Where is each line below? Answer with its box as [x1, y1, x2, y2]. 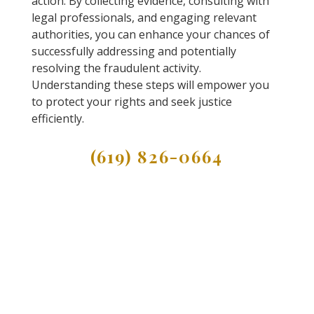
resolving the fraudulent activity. [31, 60, 201, 76]
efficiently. [31, 111, 84, 127]
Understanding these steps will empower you [31, 77, 269, 93]
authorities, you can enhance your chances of [31, 27, 270, 43]
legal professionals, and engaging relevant [31, 10, 257, 26]
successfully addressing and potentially [31, 43, 236, 60]
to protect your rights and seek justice [31, 94, 232, 110]
